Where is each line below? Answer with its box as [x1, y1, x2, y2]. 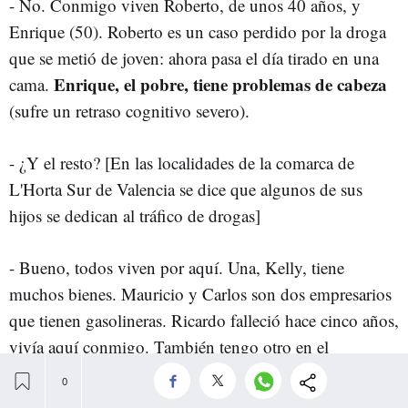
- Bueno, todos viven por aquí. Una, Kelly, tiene [9, 255, 344, 279]
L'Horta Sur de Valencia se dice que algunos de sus [9, 177, 362, 200]
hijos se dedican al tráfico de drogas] [9, 203, 260, 227]
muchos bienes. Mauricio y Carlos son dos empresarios [9, 281, 392, 305]
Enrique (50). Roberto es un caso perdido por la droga [9, 19, 386, 43]
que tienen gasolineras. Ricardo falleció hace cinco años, [9, 308, 399, 331]
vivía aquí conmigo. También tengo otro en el [9, 334, 329, 358]
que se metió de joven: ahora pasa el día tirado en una [9, 46, 379, 69]
